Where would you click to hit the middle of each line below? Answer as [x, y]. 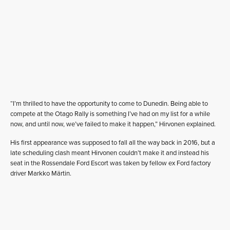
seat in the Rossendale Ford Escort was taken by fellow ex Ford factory [110, 163]
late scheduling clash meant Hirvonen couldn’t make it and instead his [110, 153]
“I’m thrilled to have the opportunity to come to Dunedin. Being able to [109, 104]
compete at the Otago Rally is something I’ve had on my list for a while [110, 114]
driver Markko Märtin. [41, 174]
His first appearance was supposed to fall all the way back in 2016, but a [113, 143]
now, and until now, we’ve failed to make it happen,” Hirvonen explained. [113, 124]
